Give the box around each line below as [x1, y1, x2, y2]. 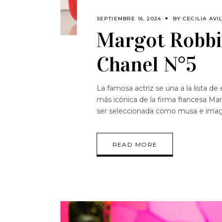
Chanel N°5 [96, 51, 196, 77]
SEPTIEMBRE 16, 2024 [96, 15, 162, 22]
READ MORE [112, 140, 158, 148]
